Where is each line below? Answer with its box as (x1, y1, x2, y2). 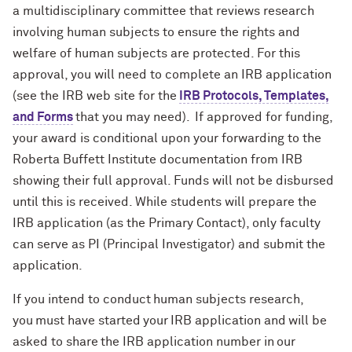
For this (257, 46, 300, 60)
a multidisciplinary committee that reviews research (13, 4, 314, 17)
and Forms (13, 110, 73, 123)
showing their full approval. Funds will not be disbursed (13, 174, 334, 187)
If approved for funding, (195, 110, 332, 123)
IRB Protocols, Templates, (179, 89, 328, 102)
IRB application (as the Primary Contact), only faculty (13, 216, 321, 229)
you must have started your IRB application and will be (13, 313, 327, 327)
